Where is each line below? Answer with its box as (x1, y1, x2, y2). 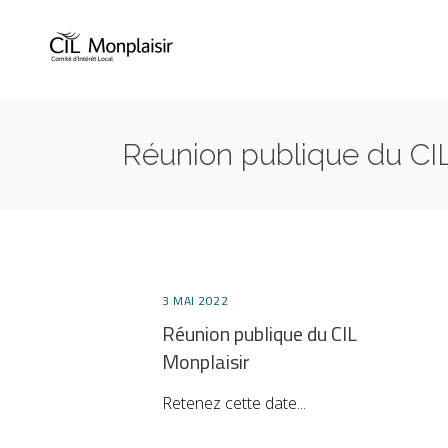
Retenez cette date (162, 391, 297, 414)
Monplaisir (162, 345, 250, 377)
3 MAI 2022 (162, 290, 228, 310)
